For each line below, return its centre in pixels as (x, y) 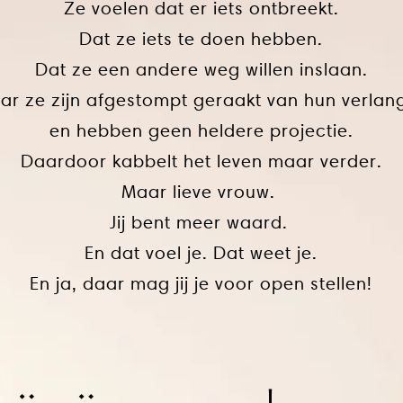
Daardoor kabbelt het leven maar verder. (201, 161)
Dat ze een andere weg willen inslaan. (201, 69)
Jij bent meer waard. (201, 222)
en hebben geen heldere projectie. (201, 130)
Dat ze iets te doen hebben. (201, 39)
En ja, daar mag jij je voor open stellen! (201, 283)
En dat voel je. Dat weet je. (201, 253)
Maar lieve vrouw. (201, 192)
